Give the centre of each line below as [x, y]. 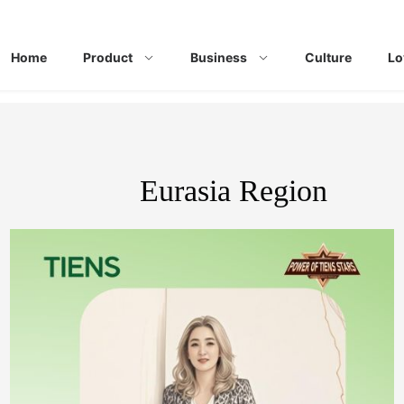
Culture [328, 57]
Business [219, 57]
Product [108, 57]
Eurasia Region [234, 190]
